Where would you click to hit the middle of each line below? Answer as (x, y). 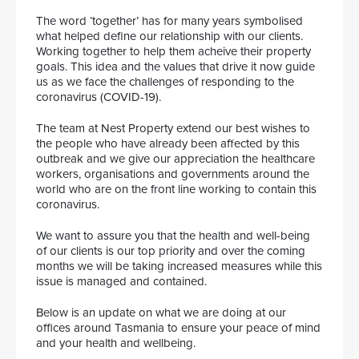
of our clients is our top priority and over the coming (171, 251)
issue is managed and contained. (121, 281)
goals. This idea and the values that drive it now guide (175, 67)
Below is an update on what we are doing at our (161, 313)
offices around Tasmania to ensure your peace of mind (178, 328)
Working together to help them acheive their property (173, 51)
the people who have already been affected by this (168, 143)
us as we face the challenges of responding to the (165, 82)
